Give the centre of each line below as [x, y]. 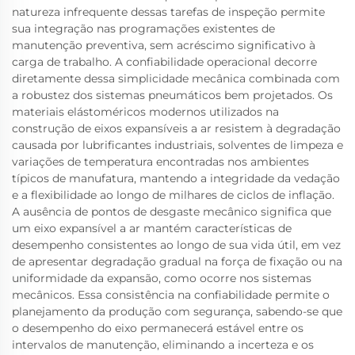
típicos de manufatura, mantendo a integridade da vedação [176, 178]
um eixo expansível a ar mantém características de [152, 228]
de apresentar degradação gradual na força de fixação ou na [177, 261]
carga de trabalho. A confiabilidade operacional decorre [164, 62]
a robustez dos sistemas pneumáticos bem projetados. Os [172, 95]
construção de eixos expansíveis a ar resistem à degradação [176, 128]
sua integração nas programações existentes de [143, 29]
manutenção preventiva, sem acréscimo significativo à [164, 45]
